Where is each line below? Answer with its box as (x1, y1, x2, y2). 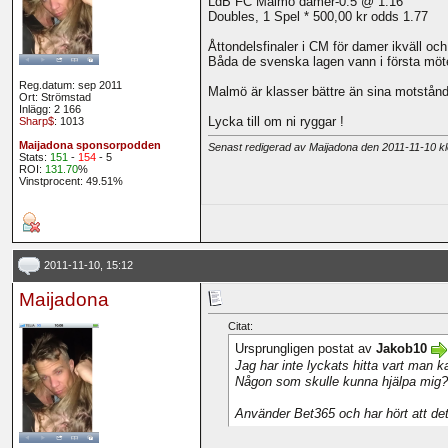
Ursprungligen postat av (234, 341, 376, 357)
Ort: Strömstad (18, 91, 91, 104)
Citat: (227, 320, 253, 333)
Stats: (18, 151, 50, 164)
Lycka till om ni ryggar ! (207, 114, 344, 130)
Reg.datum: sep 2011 (18, 79, 122, 92)
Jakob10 (375, 341, 427, 357)
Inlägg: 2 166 (18, 103, 81, 116)
